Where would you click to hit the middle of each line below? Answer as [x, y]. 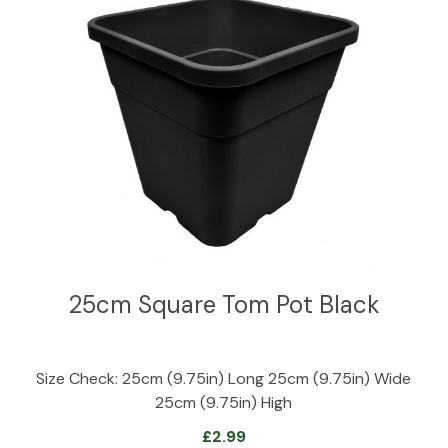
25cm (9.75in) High [224, 402]
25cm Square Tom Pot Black [223, 304]
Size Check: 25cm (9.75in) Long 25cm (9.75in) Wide [224, 378]
